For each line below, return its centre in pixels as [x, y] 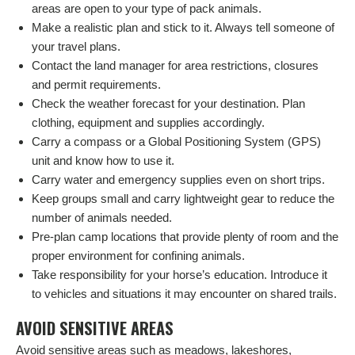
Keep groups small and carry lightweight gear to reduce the [183, 199]
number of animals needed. [102, 218]
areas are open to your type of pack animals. [147, 9]
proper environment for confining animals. [138, 256]
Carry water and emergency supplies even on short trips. [178, 180]
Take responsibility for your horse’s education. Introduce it [179, 275]
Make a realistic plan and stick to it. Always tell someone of [183, 28]
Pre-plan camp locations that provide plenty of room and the [185, 237]
